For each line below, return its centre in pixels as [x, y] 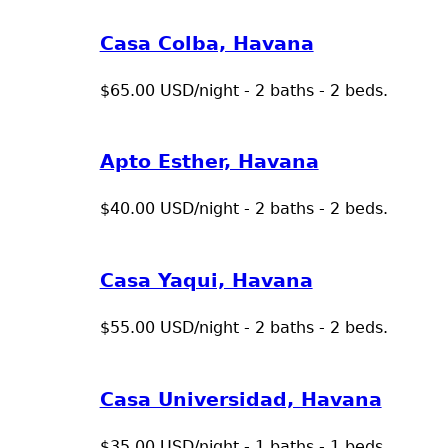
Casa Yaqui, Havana [206, 281]
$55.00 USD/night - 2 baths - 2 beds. [243, 328]
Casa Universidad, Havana [240, 400]
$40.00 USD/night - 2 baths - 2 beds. [243, 209]
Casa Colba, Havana [206, 43]
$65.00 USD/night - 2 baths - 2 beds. [243, 90]
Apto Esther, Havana [209, 162]
